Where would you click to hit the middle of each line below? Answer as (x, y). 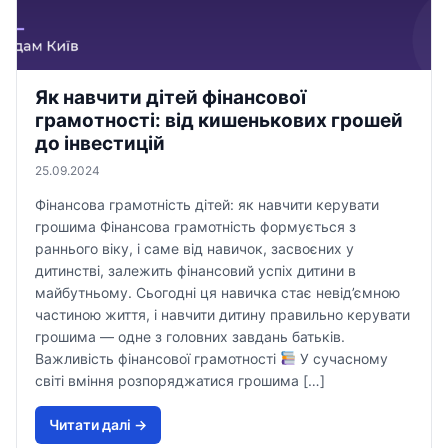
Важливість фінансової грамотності (157, 358)
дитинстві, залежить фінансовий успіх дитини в (195, 270)
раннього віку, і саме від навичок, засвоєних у (194, 248)
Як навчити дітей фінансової (170, 97)
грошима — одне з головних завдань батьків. (190, 336)
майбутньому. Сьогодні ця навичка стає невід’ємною (217, 292)
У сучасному (341, 358)
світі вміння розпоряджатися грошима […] (180, 380)
